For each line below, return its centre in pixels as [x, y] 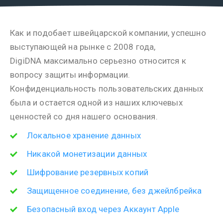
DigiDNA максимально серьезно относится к [98, 61]
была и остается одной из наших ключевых [96, 103]
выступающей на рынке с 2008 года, [83, 47]
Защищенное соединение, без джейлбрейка [114, 191]
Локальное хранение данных [84, 135]
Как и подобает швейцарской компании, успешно [108, 33]
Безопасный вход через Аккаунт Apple [103, 209]
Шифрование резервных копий [88, 172]
